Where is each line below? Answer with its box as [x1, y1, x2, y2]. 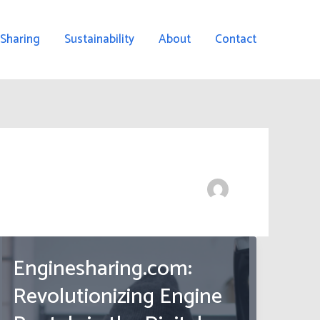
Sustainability [64, 29, 134, 49]
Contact [215, 29, 256, 49]
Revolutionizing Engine [13, 279, 223, 314]
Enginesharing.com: [13, 251, 193, 286]
